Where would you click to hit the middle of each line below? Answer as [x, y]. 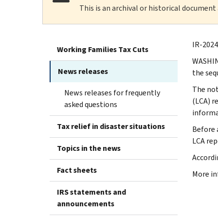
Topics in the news [89, 148]
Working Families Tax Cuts [103, 49]
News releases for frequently [112, 92]
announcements [86, 203]
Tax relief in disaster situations [111, 126]
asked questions [91, 104]
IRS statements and [91, 192]
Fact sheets [77, 170]
